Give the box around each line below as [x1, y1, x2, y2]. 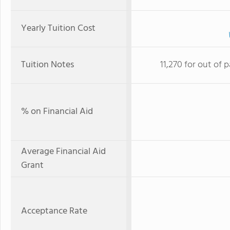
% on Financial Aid [21, 104, 93, 119]
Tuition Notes [21, 57, 74, 72]
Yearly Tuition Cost [21, 21, 95, 36]
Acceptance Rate [21, 203, 87, 219]
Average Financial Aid [21, 144, 106, 159]
